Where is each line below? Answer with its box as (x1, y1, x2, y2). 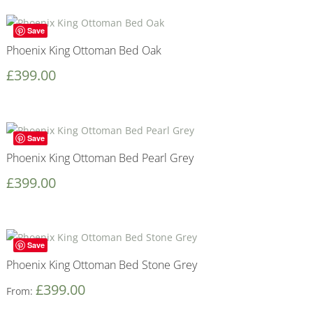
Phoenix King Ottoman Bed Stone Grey (6, 256, 197, 272)
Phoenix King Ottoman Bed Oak (6, 43, 161, 59)
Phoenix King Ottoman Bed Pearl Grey (6, 150, 194, 166)
